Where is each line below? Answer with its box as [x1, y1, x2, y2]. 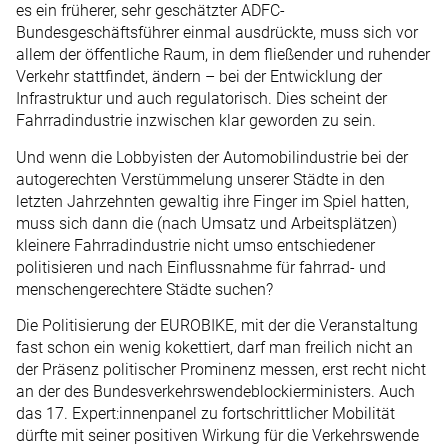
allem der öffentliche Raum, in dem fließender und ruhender [16, 45, 430, 65]
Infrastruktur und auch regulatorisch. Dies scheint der [16, 89, 387, 109]
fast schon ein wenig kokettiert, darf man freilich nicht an [16, 338, 413, 358]
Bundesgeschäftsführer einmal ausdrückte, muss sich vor [16, 23, 418, 43]
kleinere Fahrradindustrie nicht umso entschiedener [16, 235, 375, 255]
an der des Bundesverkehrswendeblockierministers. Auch [16, 382, 415, 402]
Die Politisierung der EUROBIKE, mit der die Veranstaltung [16, 316, 418, 336]
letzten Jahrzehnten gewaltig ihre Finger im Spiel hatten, [16, 191, 409, 211]
